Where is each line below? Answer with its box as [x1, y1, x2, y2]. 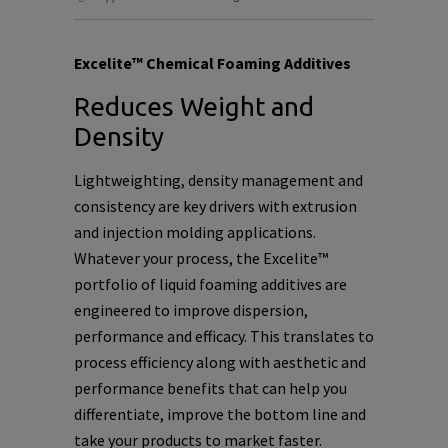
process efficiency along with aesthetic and [74, 352, 366, 372]
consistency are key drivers [74, 196, 258, 216]
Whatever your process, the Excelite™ [74, 248, 328, 268]
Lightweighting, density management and [74, 170, 363, 190]
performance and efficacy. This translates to [74, 326, 374, 346]
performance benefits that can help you [74, 378, 347, 398]
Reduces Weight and [74, 92, 314, 121]
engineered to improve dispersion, [74, 300, 308, 320]
